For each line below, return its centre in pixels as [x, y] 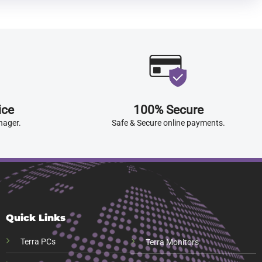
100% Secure [168, 110]
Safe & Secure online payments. [168, 123]
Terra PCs [38, 242]
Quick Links [35, 218]
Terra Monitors [172, 242]
